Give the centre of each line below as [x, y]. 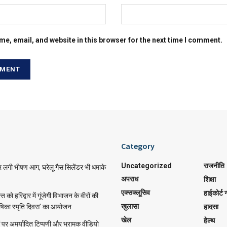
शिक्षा [210, 179]
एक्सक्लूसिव [136, 192]
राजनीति [214, 165]
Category [138, 146]
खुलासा [130, 206]
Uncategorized [146, 165]
